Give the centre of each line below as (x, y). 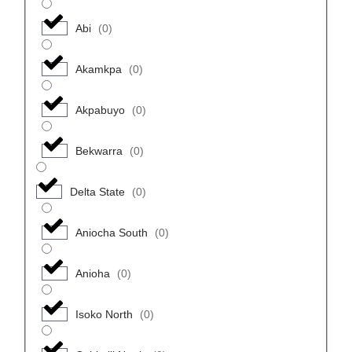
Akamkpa (98, 69)
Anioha (92, 273)
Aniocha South (111, 232)
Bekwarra (99, 150)
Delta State (97, 191)
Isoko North (104, 314)
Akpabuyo (100, 110)
